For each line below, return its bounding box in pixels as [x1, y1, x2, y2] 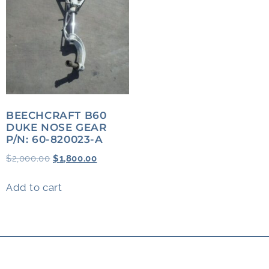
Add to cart [6, 181, 62, 193]
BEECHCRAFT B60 [6, 109, 107, 122]
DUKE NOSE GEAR [6, 121, 107, 134]
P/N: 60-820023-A [6, 133, 103, 146]
